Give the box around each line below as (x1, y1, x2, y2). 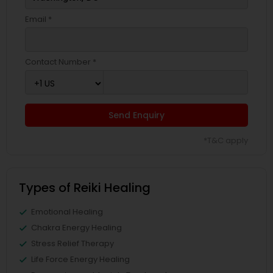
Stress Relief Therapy (31, 238, 114, 249)
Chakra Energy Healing (31, 222, 122, 233)
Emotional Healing (31, 206, 103, 218)
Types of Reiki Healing (19, 179, 151, 196)
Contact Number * (25, 56, 96, 68)
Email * (25, 13, 52, 25)
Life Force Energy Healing (31, 253, 130, 265)
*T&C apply (204, 135, 248, 146)
